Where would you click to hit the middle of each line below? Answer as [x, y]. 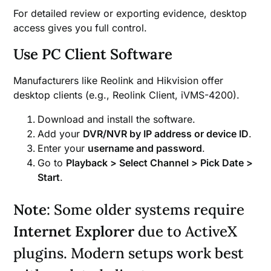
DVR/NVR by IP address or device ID [166, 134]
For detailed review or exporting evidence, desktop [130, 14]
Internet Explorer [74, 232]
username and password [145, 149]
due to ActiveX [186, 232]
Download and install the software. [117, 119]
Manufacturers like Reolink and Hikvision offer [119, 81]
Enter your [63, 149]
